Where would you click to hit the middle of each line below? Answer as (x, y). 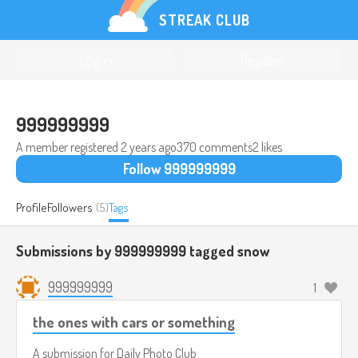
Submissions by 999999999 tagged (127, 251)
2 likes (267, 147)
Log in (95, 60)
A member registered (68, 147)
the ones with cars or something (134, 322)
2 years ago (149, 147)
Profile (32, 207)
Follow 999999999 (179, 169)
